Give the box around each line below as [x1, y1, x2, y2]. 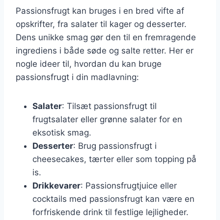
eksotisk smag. [32, 127, 91, 137]
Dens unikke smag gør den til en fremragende [16, 32, 196, 42]
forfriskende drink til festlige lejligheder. [32, 207, 189, 217]
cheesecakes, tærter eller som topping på [32, 154, 196, 164]
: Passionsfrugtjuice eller [81, 180, 177, 191]
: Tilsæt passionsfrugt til [62, 101, 157, 111]
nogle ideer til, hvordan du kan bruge [16, 58, 162, 69]
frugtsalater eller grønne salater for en [32, 114, 182, 124]
